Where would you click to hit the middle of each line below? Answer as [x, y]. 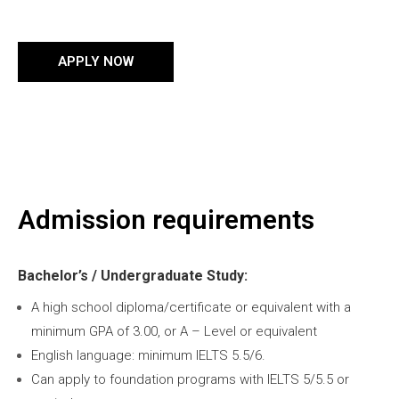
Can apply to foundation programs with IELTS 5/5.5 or [190, 379]
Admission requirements [166, 219]
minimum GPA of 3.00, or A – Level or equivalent [174, 331]
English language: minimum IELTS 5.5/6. [148, 355]
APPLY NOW [96, 61]
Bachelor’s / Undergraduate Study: [133, 275]
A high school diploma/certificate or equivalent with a [191, 307]
